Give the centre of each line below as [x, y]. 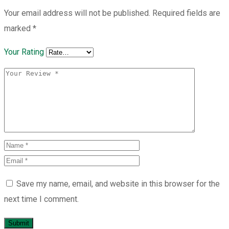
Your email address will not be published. [77, 13]
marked [18, 28]
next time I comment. [41, 199]
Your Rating [24, 52]
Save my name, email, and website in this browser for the [118, 184]
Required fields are [186, 13]
